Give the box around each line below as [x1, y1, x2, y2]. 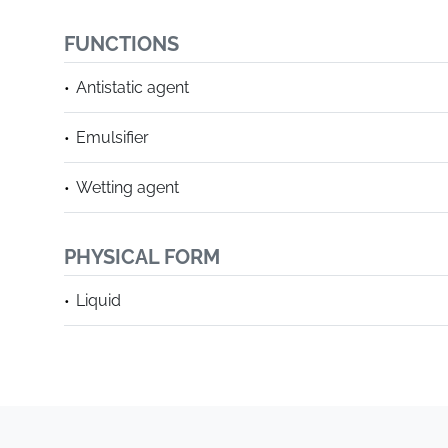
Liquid [76, 291, 121, 310]
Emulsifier [76, 128, 149, 147]
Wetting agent [76, 178, 179, 197]
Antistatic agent [76, 78, 189, 97]
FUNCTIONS [64, 32, 179, 56]
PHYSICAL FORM [64, 245, 220, 269]
